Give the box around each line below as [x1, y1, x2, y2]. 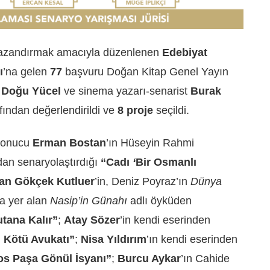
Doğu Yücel [1, 84, 61, 97]
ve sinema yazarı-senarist [61, 84, 190, 97]
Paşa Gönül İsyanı [13, 253, 106, 265]
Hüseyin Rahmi [121, 137, 194, 149]
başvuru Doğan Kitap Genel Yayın [62, 65, 228, 78]
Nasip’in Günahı [50, 195, 127, 207]
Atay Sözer [64, 214, 120, 227]
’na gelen [3, 65, 50, 78]
